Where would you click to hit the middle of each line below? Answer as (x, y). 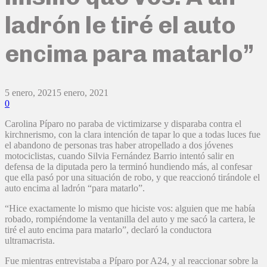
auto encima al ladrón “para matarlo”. (75, 188)
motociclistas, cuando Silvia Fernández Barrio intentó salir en (119, 156)
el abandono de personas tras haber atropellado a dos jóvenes (119, 145)
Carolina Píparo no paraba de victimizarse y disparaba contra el (123, 124)
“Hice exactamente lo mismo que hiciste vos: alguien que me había (130, 209)
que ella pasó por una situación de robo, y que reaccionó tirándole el (132, 178)
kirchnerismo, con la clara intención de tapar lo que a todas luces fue (133, 135)
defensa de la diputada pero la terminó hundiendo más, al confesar (128, 167)
